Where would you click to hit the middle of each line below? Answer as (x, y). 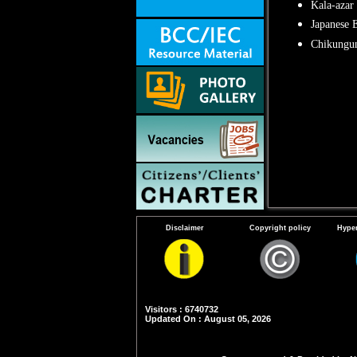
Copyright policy (280, 227)
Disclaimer (184, 227)
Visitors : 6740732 (181, 309)
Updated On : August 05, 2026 (208, 318)
